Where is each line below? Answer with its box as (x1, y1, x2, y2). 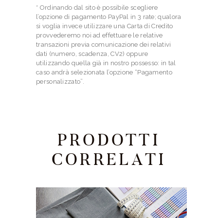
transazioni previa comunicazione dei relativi (36, 41, 171, 49)
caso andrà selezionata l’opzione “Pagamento (36, 69, 172, 76)
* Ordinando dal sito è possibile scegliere (36, 4, 158, 12)
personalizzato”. (36, 78, 84, 86)
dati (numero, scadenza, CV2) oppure (36, 50, 148, 58)
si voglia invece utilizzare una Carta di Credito (36, 22, 173, 30)
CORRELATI (52, 149, 166, 170)
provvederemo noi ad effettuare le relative (36, 32, 163, 39)
